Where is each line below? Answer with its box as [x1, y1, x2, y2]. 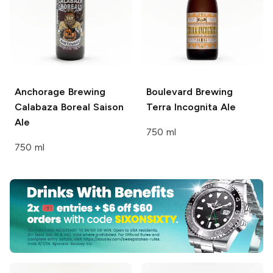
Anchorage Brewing [15, 85, 105, 97]
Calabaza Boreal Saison [15, 101, 124, 113]
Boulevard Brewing [146, 85, 233, 97]
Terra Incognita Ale [146, 101, 236, 113]
